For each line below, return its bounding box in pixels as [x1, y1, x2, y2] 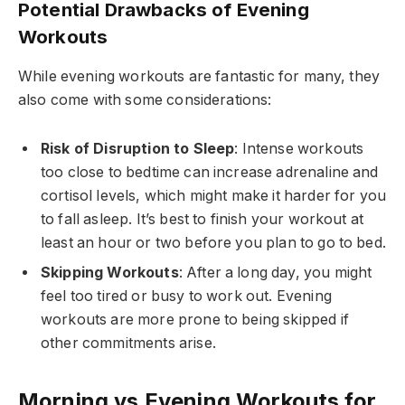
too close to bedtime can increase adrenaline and [41, 164, 379, 182]
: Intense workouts [234, 140, 364, 158]
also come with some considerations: [18, 90, 272, 108]
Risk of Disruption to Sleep [41, 140, 235, 158]
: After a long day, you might [178, 264, 372, 282]
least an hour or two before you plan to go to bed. [41, 234, 386, 252]
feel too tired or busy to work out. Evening [41, 287, 332, 306]
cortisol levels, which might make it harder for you [41, 187, 387, 205]
